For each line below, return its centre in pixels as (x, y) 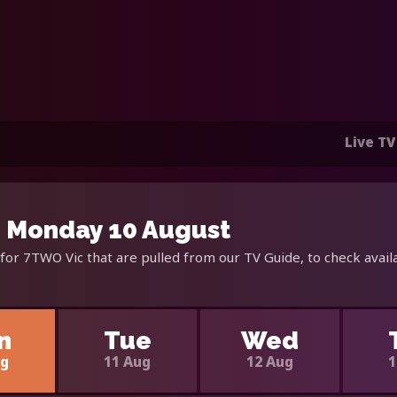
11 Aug (128, 361)
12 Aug (269, 361)
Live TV (370, 142)
